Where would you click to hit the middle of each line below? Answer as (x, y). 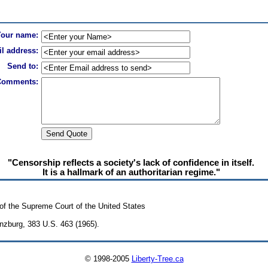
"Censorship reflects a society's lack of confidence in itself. (131, 163)
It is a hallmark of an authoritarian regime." (131, 172)
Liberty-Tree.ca (157, 259)
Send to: (23, 66)
